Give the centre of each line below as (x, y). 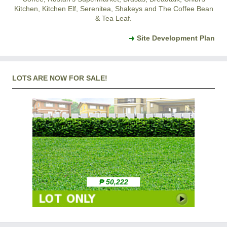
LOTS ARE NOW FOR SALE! (60, 78)
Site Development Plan (176, 38)
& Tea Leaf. (113, 18)
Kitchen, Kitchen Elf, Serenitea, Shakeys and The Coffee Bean (113, 9)
